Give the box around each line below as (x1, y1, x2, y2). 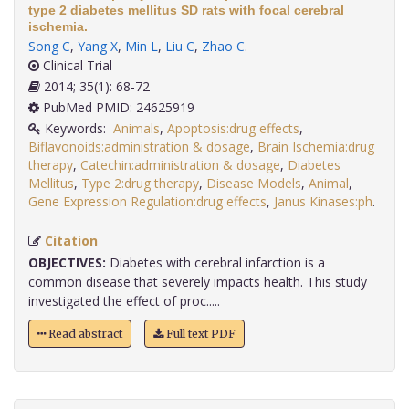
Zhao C (202, 37, 245, 56)
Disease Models (206, 174, 301, 193)
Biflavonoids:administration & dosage (28, 138, 250, 156)
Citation (45, 232, 98, 250)
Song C (28, 37, 70, 56)
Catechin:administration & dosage (80, 156, 280, 174)
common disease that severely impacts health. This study (28, 273, 367, 291)
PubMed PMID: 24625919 (39, 99, 194, 117)
